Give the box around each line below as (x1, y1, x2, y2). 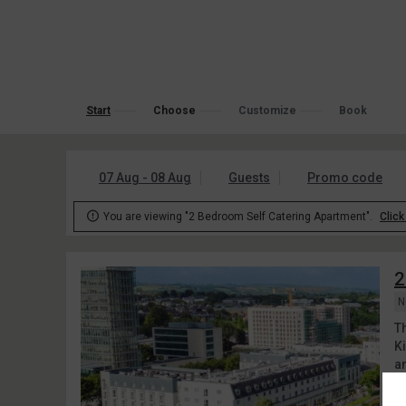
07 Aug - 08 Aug (99, 170, 191, 185)
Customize (238, 104, 296, 117)
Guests (228, 170, 270, 185)
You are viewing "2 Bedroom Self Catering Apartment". (103, 210, 372, 223)
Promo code (307, 170, 382, 185)
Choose (153, 104, 196, 117)
